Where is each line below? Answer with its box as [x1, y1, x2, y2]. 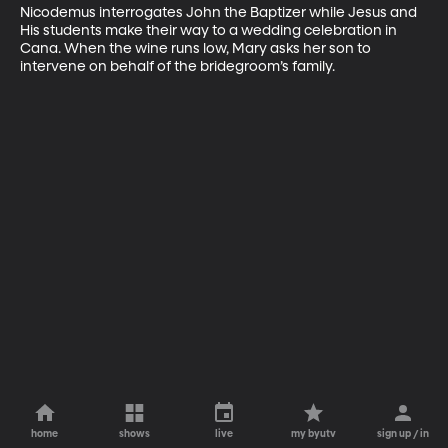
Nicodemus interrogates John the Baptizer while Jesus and [20, 5, 420, 20]
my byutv [291, 429, 337, 439]
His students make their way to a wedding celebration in [20, 23, 400, 38]
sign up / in [377, 429, 430, 439]
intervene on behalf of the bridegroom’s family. [20, 59, 335, 74]
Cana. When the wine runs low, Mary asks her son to [20, 41, 374, 56]
